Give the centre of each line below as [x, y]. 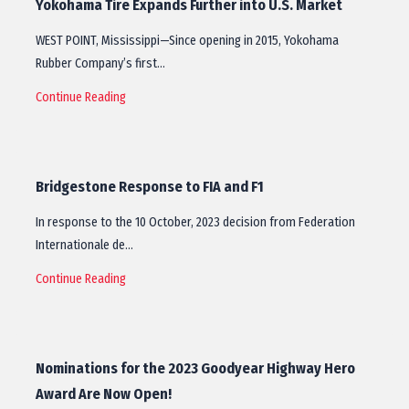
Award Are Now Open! [104, 394]
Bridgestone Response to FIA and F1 [150, 187]
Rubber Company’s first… [100, 63]
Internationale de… [84, 245]
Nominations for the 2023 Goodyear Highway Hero [195, 368]
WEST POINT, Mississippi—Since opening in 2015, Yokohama [187, 41]
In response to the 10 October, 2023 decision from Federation [195, 222]
